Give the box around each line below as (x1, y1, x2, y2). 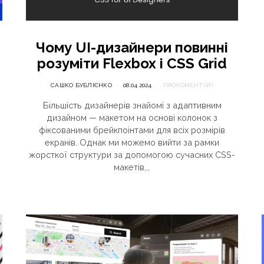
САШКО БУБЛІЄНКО (51, 82, 112, 89)
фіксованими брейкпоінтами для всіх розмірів (39, 125, 225, 136)
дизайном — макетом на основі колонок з (47, 113, 217, 123)
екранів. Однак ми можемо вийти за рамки (45, 137, 219, 148)
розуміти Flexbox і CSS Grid (37, 55, 227, 72)
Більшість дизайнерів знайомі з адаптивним (42, 100, 222, 111)
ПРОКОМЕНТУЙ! (163, 82, 213, 89)
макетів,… (114, 162, 150, 173)
